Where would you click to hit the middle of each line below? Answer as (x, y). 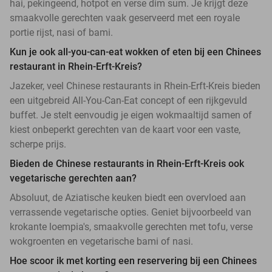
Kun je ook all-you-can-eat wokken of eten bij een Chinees (135, 52)
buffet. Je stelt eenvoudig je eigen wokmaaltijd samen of (131, 115)
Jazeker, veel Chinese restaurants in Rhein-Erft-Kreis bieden (135, 86)
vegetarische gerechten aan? (73, 178)
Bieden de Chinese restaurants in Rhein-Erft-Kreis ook (127, 163)
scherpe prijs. (38, 144)
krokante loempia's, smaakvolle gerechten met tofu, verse (131, 226)
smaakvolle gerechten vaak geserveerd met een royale (125, 18)
